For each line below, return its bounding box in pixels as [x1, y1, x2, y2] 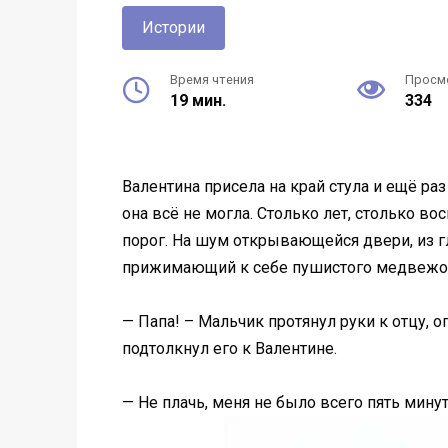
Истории [142, 18, 205, 37]
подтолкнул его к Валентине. [122, 339, 337, 359]
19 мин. [170, 91, 226, 110]
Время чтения [170, 72, 254, 87]
